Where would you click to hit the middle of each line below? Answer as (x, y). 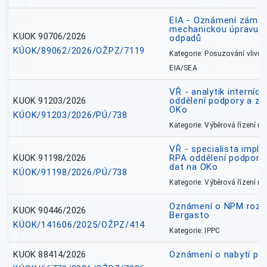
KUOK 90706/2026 (50, 37)
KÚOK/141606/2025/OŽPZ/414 (79, 225)
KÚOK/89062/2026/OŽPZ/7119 (79, 51)
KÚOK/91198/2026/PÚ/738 (70, 173)
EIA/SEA (183, 68)
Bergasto (190, 215)
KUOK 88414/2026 (50, 255)
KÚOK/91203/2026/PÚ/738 (70, 115)
